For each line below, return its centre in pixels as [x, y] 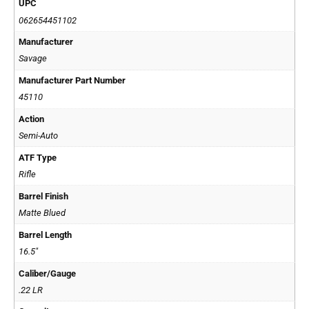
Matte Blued [42, 212]
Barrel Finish [44, 196]
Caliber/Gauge [48, 273]
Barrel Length [46, 235]
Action [32, 119]
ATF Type [38, 157]
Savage [33, 59]
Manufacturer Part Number [72, 80]
